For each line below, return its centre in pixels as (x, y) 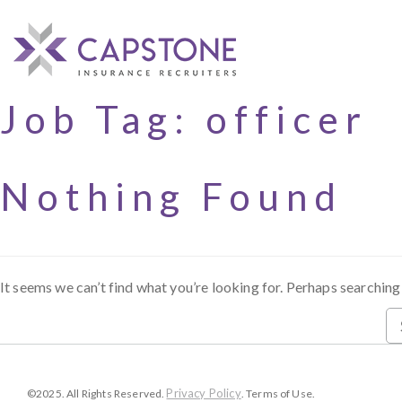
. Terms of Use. (278, 393)
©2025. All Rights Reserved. (97, 393)
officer (287, 119)
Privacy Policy (204, 393)
